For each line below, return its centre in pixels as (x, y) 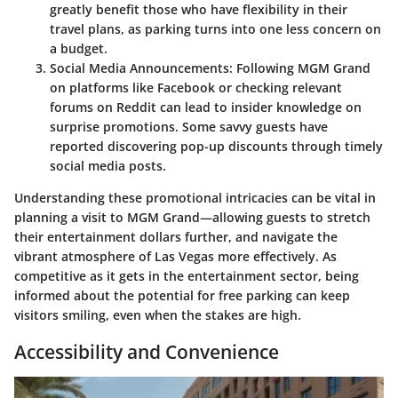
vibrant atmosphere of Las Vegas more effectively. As (175, 257)
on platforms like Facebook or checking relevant (196, 88)
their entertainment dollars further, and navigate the (176, 237)
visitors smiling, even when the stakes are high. (158, 315)
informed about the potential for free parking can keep (182, 296)
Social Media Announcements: (141, 68)
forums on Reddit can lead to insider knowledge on (206, 107)
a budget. (79, 49)
